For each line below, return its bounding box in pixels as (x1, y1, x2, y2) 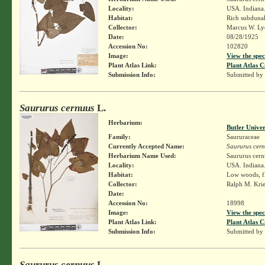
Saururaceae (226, 132, 260, 140)
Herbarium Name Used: (108, 151, 176, 159)
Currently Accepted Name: (108, 142, 185, 150)
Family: (108, 132, 131, 140)
